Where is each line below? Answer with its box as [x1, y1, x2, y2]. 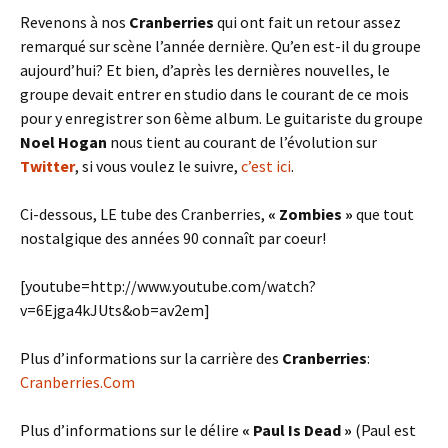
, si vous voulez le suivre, [75, 156, 241, 176]
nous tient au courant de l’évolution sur [110, 132, 377, 152]
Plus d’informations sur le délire [20, 420, 242, 440]
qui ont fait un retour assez [214, 12, 401, 32]
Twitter [20, 156, 75, 176]
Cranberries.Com [20, 372, 135, 392]
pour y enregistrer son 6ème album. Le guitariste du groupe [20, 108, 423, 128]
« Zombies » [268, 204, 353, 224]
